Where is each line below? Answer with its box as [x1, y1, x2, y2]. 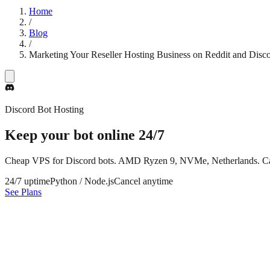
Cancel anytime [114, 176, 173, 187]
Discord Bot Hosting [5, 104, 84, 115]
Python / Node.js [50, 176, 114, 187]
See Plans [5, 187, 42, 198]
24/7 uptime [5, 176, 50, 187]
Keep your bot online [5, 127, 139, 143]
